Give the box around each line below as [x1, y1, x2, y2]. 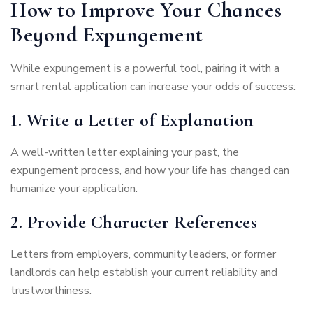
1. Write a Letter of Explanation [10, 109, 254, 131]
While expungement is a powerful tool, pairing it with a [10, 61, 279, 77]
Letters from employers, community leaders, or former [10, 247, 276, 263]
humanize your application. [10, 181, 138, 197]
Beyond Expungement [10, 22, 203, 48]
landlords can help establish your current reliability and [10, 265, 277, 281]
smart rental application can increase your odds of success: [10, 79, 296, 95]
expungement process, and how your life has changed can [10, 163, 289, 179]
